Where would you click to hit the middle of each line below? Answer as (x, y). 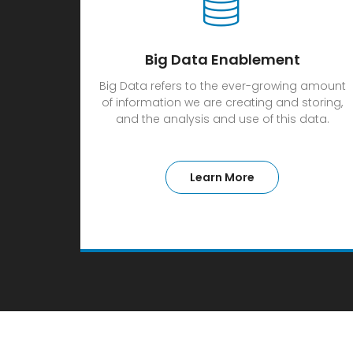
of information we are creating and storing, (222, 102)
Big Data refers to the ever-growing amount (222, 86)
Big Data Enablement (222, 59)
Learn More (222, 177)
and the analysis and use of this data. (222, 119)
